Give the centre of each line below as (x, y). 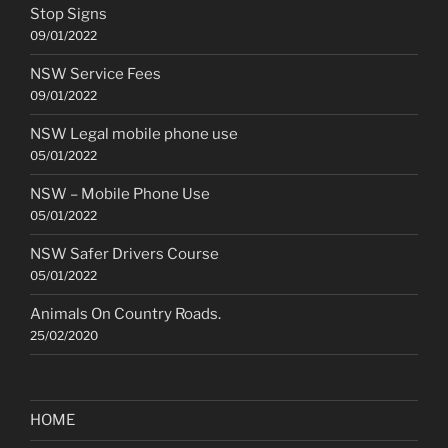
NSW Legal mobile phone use (134, 134)
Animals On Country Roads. (125, 314)
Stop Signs (68, 14)
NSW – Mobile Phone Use (120, 194)
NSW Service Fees (95, 74)
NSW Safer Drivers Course (124, 254)
